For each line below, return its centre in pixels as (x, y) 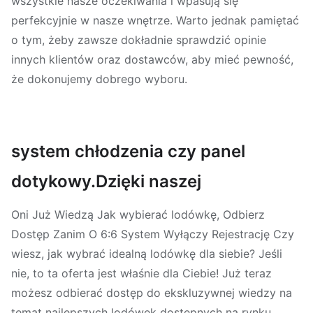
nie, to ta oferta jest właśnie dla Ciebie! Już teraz (141, 274)
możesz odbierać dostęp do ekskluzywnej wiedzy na (152, 293)
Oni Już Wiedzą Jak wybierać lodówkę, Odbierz (138, 215)
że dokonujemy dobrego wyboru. (99, 79)
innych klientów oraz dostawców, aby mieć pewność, (152, 60)
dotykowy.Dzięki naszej (106, 182)
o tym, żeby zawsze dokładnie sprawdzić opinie (139, 40)
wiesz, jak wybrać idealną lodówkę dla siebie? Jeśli (147, 254)
